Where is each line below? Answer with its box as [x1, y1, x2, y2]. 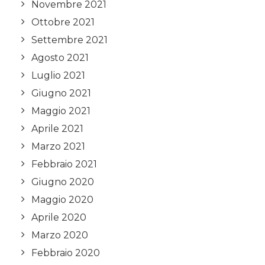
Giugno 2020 [31, 176, 94, 188]
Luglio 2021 [31, 70, 85, 81]
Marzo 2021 [31, 141, 85, 152]
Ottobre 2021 [31, 17, 95, 28]
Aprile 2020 [31, 212, 86, 223]
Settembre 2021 [31, 34, 108, 46]
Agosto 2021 [31, 52, 89, 63]
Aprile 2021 [31, 123, 83, 134]
